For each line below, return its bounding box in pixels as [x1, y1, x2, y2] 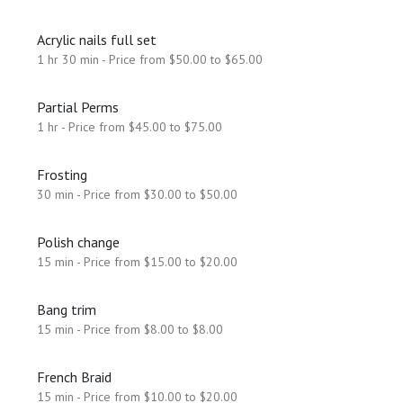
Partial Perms [37, 98, 119, 116]
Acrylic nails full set [37, 31, 157, 49]
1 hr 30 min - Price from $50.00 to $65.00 [37, 51, 263, 67]
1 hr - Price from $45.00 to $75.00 [37, 119, 222, 135]
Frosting [37, 166, 87, 184]
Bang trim [37, 300, 96, 318]
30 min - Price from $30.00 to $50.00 [37, 186, 237, 202]
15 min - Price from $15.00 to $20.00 [37, 254, 237, 270]
